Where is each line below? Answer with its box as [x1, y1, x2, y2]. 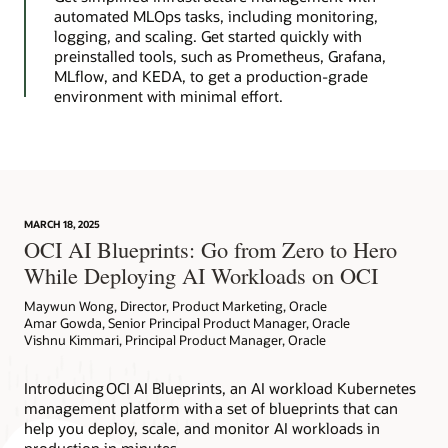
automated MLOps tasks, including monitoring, [53, 5, 378, 26]
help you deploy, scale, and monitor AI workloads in [24, 417, 380, 438]
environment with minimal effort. [53, 85, 283, 106]
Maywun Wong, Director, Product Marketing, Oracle [24, 297, 327, 314]
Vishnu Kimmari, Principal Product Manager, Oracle [24, 331, 326, 348]
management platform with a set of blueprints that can [24, 397, 398, 418]
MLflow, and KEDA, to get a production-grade [53, 65, 368, 86]
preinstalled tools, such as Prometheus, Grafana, [53, 45, 386, 66]
